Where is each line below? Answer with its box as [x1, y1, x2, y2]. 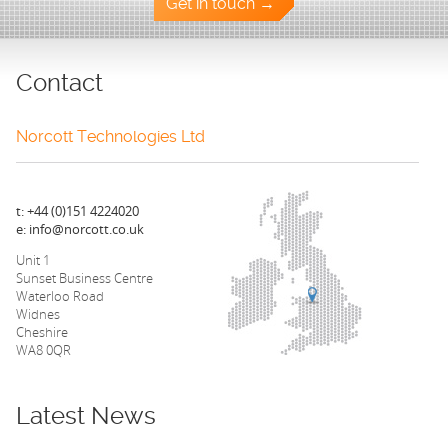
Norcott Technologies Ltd [16, 128, 205, 146]
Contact [16, 70, 103, 97]
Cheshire [16, 323, 68, 342]
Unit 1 [16, 251, 50, 270]
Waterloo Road [16, 287, 104, 306]
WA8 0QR [16, 341, 71, 360]
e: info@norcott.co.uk [16, 220, 144, 239]
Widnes [16, 305, 60, 324]
